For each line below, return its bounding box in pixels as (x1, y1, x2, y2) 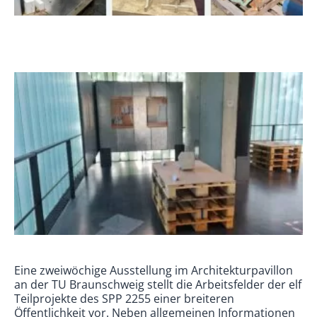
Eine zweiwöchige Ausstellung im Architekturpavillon (14, 262, 293, 278)
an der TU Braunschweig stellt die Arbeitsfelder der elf (14, 276, 301, 292)
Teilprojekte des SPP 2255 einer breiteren (14, 290, 234, 306)
